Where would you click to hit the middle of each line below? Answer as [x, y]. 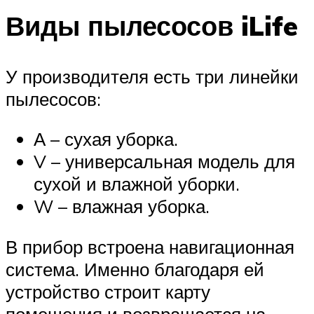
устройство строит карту [108, 291]
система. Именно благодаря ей [135, 269]
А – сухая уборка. [106, 139]
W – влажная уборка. [122, 206]
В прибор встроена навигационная [150, 246]
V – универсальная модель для [164, 162]
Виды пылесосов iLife [152, 25]
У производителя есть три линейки [152, 76]
